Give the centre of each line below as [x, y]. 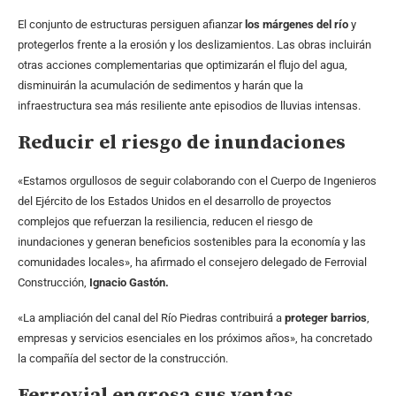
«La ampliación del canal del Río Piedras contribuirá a [150, 318]
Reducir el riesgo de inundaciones [182, 143]
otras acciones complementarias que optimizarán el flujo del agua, [183, 65]
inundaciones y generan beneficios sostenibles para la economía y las [192, 242]
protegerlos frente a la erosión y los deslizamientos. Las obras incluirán [194, 45]
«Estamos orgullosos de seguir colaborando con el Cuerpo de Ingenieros [197, 181]
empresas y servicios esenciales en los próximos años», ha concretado [195, 339]
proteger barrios [324, 318]
